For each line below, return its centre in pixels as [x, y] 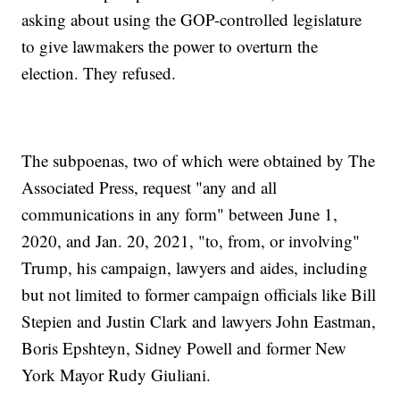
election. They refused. [99, 73]
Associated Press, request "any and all [150, 187]
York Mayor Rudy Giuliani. [117, 375]
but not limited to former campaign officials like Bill [199, 295]
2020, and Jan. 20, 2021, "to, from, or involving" [191, 241]
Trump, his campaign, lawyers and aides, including [195, 268]
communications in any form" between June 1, [180, 214]
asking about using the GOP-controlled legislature [192, 20]
